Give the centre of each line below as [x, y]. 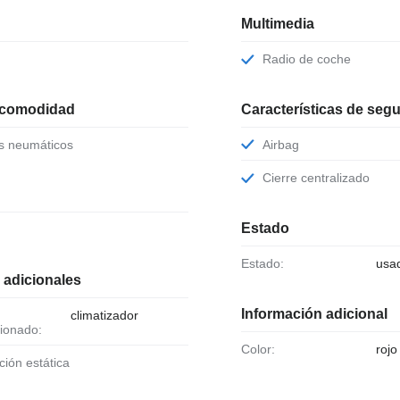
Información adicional [314, 313]
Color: [262, 349]
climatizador [104, 316]
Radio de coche [311, 58]
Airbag [284, 144]
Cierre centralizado [320, 178]
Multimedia [277, 23]
